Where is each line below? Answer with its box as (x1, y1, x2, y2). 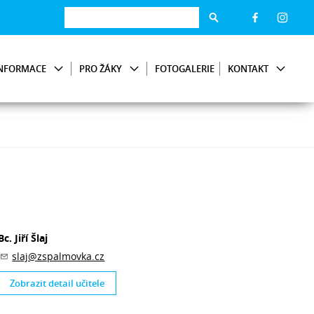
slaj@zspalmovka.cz (12, 250, 105, 263)
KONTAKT (228, 62, 268, 75)
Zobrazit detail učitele (10, 277, 105, 289)
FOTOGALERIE (155, 62, 214, 75)
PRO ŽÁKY (79, 62, 122, 75)
